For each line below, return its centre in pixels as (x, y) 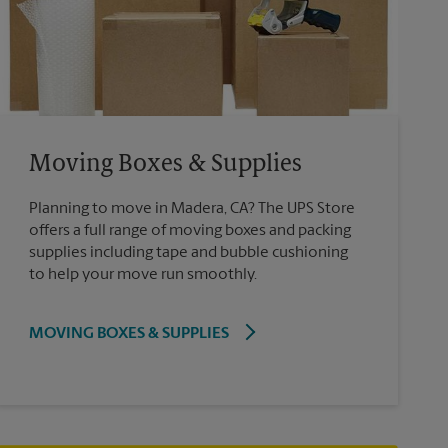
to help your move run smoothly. (142, 274)
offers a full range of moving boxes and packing (189, 230)
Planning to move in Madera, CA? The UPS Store (191, 208)
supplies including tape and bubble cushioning (188, 252)
